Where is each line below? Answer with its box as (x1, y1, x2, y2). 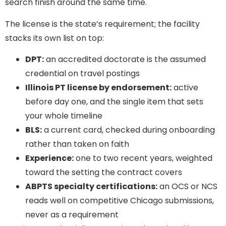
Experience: (25, 152, 74, 164)
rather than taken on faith (25, 138, 129, 150)
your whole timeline (25, 109, 102, 122)
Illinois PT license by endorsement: (25, 81, 172, 93)
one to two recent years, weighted (74, 152, 212, 164)
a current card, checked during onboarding (42, 124, 215, 136)
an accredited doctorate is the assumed (44, 53, 206, 65)
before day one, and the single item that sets (25, 95, 203, 107)
